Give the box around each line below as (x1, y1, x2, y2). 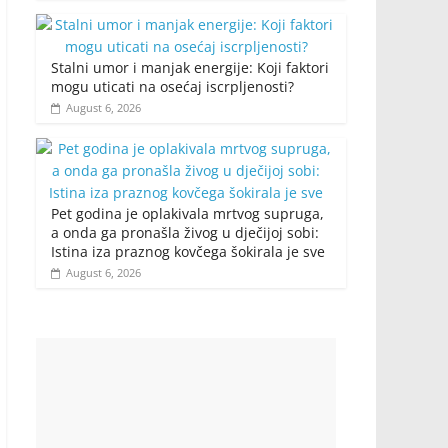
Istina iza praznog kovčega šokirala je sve (51, 242, 325, 262)
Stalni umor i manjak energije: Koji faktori (51, 58, 329, 78)
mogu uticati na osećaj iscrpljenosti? (51, 77, 294, 97)
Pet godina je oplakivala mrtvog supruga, (51, 204, 324, 224)
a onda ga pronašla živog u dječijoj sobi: (51, 223, 319, 243)
